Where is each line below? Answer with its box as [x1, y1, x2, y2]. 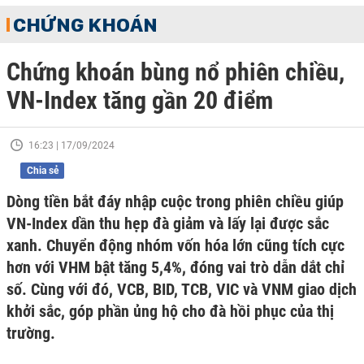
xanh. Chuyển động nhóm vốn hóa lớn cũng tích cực [6, 236, 344, 255]
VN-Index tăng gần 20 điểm [6, 86, 273, 115]
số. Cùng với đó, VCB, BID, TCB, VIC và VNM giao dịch [6, 279, 357, 299]
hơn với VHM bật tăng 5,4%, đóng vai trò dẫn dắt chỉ [6, 258, 344, 277]
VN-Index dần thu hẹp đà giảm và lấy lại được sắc [6, 214, 329, 233]
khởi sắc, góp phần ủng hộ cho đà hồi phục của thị [6, 301, 334, 321]
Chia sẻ [26, 165, 58, 176]
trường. [6, 323, 55, 343]
